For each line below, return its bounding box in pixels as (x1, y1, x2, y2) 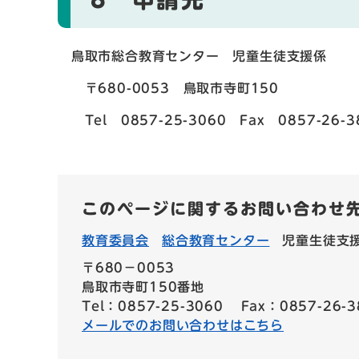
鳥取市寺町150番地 (82, 280, 204, 294)
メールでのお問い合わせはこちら (82, 319, 284, 333)
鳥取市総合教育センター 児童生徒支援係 (58, 50, 327, 63)
